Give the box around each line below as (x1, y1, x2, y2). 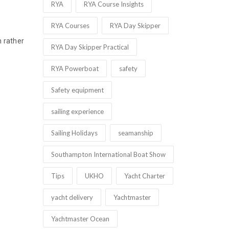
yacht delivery (51, 193, 93, 201)
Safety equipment (51, 86, 104, 94)
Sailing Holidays (51, 129, 98, 137)
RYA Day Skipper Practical (51, 43, 129, 51)
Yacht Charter (124, 172, 165, 180)
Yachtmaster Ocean (51, 215, 109, 223)
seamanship (118, 129, 153, 137)
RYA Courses (51, 21, 89, 30)
